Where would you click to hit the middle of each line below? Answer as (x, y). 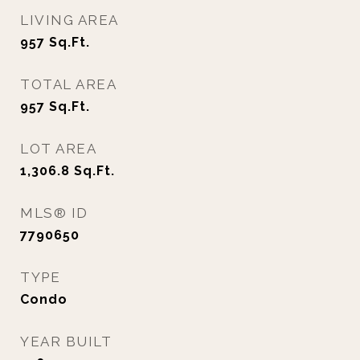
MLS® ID (54, 213)
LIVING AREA (70, 20)
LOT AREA (58, 149)
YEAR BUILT (66, 342)
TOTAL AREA (68, 84)
